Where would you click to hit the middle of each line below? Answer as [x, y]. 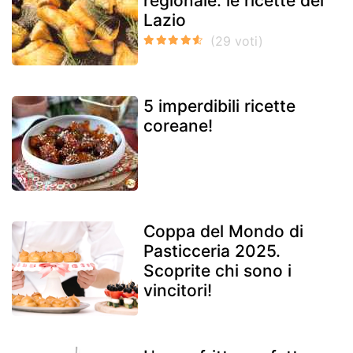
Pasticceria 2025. [212, 251]
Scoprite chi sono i [217, 270]
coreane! [178, 125]
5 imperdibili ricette [219, 106]
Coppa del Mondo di [223, 231]
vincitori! [178, 290]
